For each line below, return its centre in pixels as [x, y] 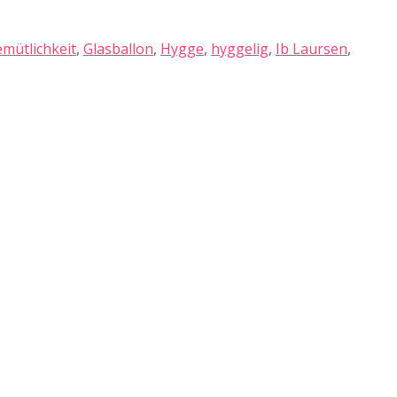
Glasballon [118, 49]
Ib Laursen [311, 49]
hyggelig [240, 49]
